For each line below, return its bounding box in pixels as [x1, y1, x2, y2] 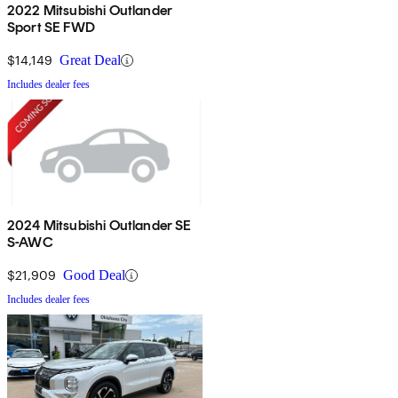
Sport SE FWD [7, 19, 95, 36]
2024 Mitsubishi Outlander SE [7, 217, 192, 235]
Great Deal [60, 52, 121, 68]
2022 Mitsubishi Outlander [7, 2, 172, 20]
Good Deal [63, 267, 125, 283]
